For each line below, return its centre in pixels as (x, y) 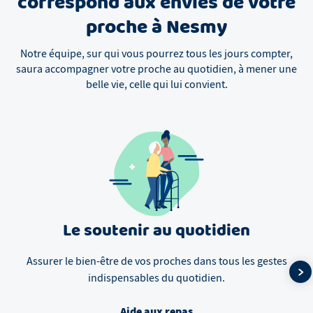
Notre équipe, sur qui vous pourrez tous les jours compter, (156, 54)
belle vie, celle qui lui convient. (156, 85)
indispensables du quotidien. (156, 278)
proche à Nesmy (156, 28)
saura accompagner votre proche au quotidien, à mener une (156, 70)
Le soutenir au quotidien (156, 232)
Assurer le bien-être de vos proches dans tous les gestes (156, 262)
